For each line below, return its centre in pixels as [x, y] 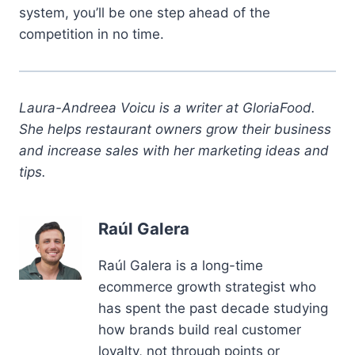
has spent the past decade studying [213, 309]
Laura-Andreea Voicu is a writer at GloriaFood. [167, 107]
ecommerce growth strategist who [207, 287]
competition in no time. [92, 34]
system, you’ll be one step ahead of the [145, 12]
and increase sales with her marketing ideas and [174, 150]
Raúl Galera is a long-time [181, 266]
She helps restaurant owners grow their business [175, 129]
